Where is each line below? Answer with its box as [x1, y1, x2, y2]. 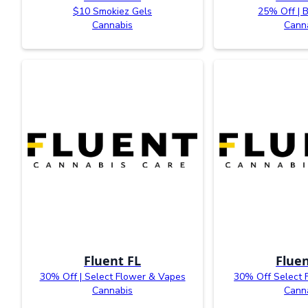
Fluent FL [84, 252, 142, 269]
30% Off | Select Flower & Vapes [39, 269, 186, 283]
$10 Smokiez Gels [73, 4, 153, 18]
